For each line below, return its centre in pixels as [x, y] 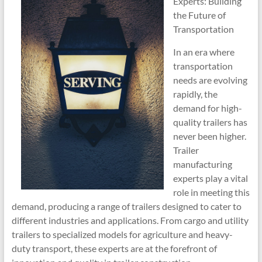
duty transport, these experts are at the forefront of [114, 248]
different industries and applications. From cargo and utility [130, 220]
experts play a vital [210, 178]
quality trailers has [210, 122]
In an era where [204, 52]
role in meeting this [211, 192]
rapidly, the [195, 94]
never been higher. [209, 136]
